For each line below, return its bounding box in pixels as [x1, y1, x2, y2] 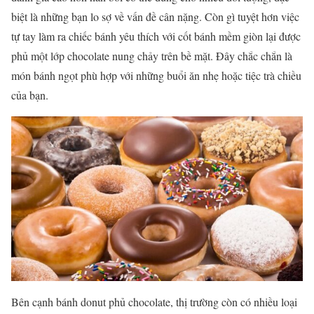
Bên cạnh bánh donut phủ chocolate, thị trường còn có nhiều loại [11, 294, 297, 309]
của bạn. [11, 88, 52, 103]
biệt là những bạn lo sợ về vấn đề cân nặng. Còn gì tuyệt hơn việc [11, 9, 299, 25]
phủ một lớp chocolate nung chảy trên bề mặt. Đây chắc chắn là [11, 48, 292, 64]
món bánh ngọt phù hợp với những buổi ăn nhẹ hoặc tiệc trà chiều [11, 68, 301, 83]
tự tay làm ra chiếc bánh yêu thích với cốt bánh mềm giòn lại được [11, 29, 301, 44]
